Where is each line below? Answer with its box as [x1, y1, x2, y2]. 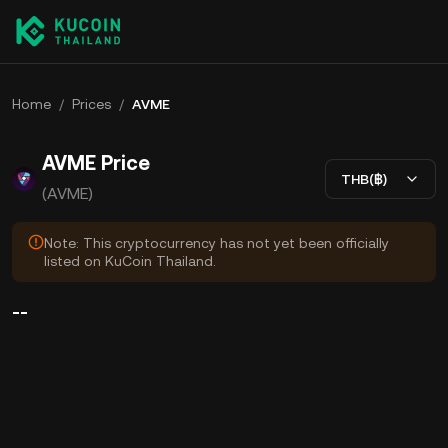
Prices [72, 96, 111, 112]
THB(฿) [341, 170, 387, 187]
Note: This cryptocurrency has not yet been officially [44, 235, 389, 251]
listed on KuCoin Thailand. [44, 253, 216, 269]
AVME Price [42, 151, 150, 175]
